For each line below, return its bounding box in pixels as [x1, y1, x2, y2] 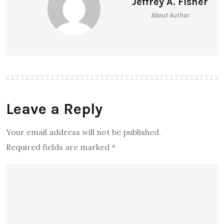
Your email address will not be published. [6, 127, 161, 137]
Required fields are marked [6, 142, 111, 152]
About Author [150, 11, 189, 20]
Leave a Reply [6, 100, 102, 118]
